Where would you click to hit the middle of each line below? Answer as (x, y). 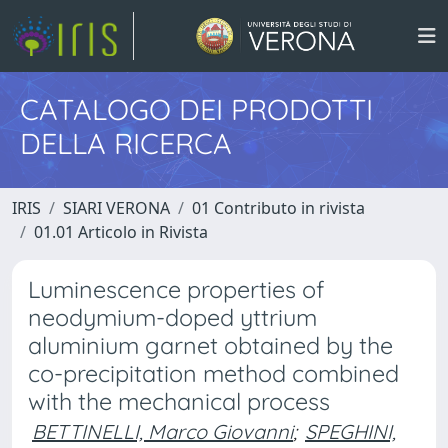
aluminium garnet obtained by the (210, 345)
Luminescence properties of (176, 289)
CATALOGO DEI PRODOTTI (196, 109)
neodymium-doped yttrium (172, 317)
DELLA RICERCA (126, 143)
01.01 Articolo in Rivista (121, 232)
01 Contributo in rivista (278, 208)
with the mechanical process (179, 401)
